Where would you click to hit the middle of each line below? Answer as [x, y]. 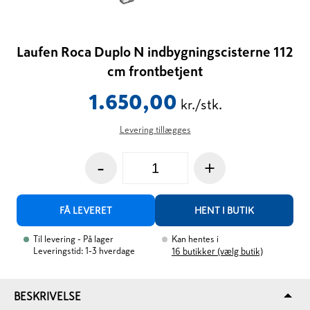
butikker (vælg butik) [223, 252]
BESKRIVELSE [47, 296]
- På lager [96, 239]
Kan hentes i [195, 239]
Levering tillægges [155, 130]
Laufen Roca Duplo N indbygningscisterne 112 [155, 52]
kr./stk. [201, 104]
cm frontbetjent [155, 71]
